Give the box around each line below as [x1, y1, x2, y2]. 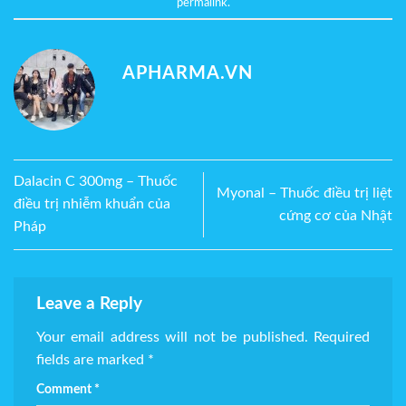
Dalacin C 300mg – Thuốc [14, 174, 178, 189]
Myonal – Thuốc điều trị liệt [217, 185, 392, 200]
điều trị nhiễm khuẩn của [14, 197, 170, 212]
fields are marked [36, 353, 148, 368]
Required [314, 330, 371, 345]
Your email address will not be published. [36, 330, 308, 345]
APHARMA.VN [122, 64, 253, 83]
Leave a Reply [36, 295, 147, 313]
